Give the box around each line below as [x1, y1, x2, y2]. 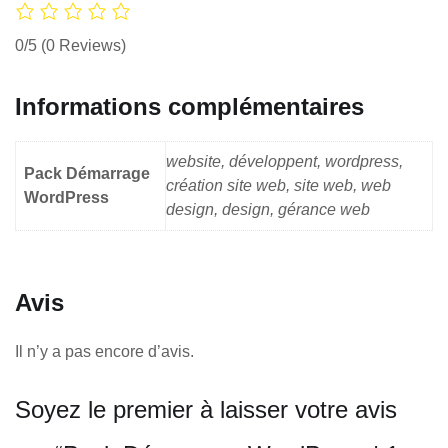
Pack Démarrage [24, 164, 150, 182]
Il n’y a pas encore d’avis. [15, 342, 194, 360]
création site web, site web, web [166, 176, 391, 194]
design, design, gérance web [166, 200, 370, 218]
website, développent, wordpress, [166, 152, 403, 170]
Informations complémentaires [15, 92, 364, 120]
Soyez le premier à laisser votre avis [15, 395, 397, 423]
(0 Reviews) [41, 36, 126, 54]
